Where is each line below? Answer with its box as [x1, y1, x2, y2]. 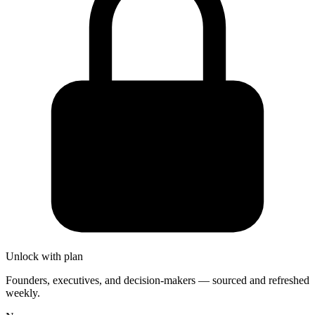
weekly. [6, 286, 40, 299]
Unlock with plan [6, 250, 83, 262]
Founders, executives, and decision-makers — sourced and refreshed [6, 274, 309, 286]
